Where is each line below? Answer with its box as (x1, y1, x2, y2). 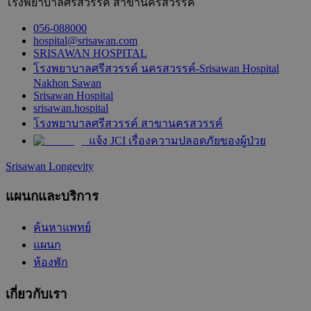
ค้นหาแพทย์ (33, 221, 91, 234)
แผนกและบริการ (6, 188, 99, 203)
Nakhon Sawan (33, 77, 101, 89)
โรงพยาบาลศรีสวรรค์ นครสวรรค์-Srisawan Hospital (33, 62, 279, 74)
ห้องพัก (33, 256, 68, 269)
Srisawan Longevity (6, 160, 94, 172)
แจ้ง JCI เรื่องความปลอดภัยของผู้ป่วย (89, 135, 266, 146)
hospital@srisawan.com (33, 35, 137, 47)
